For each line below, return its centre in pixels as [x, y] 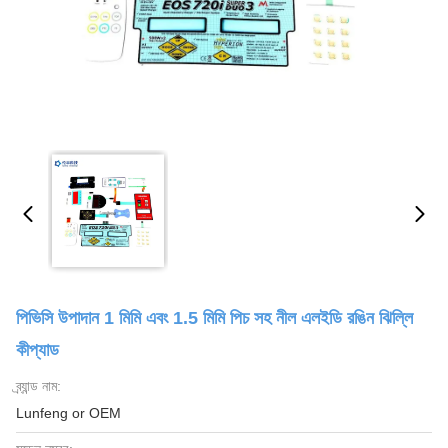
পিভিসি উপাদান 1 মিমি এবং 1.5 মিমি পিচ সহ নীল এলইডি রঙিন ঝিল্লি [214, 318]
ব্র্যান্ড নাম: [38, 386]
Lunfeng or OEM [68, 413]
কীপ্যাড [37, 350]
